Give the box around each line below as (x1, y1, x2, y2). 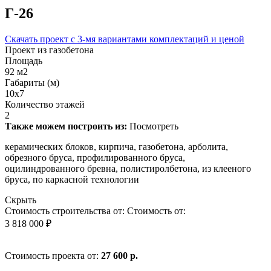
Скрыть (5, 194, 36, 205)
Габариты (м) (5, 77, 59, 88)
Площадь (5, 55, 42, 66)
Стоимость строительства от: (5, 205, 125, 216)
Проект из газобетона (5, 44, 94, 55)
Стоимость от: (127, 205, 186, 216)
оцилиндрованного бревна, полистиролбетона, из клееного (5, 163, 251, 174)
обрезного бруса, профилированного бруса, (5, 152, 185, 163)
